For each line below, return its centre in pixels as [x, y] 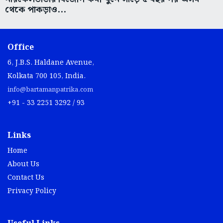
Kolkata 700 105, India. [47, 76]
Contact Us [26, 178]
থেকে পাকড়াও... [36, 10]
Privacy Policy [32, 191]
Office [21, 48]
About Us [23, 165]
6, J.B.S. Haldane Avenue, [51, 63]
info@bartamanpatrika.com [50, 90]
